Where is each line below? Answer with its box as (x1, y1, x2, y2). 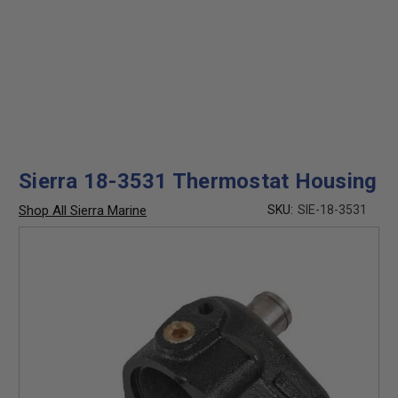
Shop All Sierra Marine (19, 203, 147, 219)
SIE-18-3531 (298, 203, 367, 217)
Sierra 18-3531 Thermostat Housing (19, 169, 378, 194)
